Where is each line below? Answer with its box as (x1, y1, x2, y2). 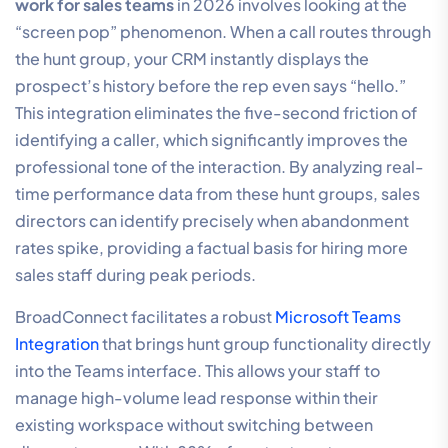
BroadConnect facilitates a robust (15, 306, 275, 328)
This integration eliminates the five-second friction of (15, 102, 417, 124)
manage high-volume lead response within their (15, 387, 378, 409)
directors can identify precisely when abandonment (15, 210, 409, 232)
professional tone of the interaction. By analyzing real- (15, 156, 424, 178)
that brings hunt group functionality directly (99, 333, 431, 355)
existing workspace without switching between (15, 414, 373, 436)
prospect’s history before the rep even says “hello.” (15, 75, 406, 97)
